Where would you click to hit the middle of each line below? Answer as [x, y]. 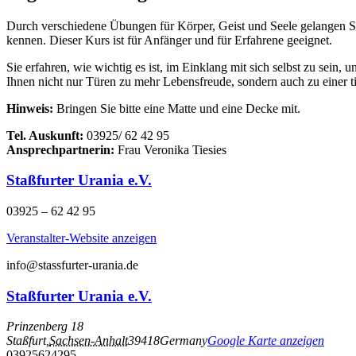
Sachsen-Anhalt [89, 341]
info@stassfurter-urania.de [72, 265]
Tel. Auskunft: [45, 135]
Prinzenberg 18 [45, 327]
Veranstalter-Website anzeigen [81, 238]
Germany [184, 341]
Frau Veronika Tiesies [170, 149]
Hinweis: [30, 108]
